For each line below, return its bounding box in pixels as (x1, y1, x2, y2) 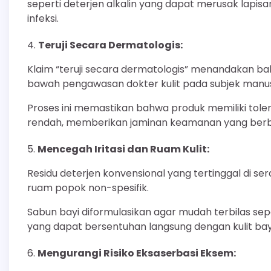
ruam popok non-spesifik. (27, 180, 149, 195)
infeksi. (27, 11, 59, 25)
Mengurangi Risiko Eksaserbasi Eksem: (38, 246, 236, 260)
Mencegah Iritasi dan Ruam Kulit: (38, 142, 209, 156)
